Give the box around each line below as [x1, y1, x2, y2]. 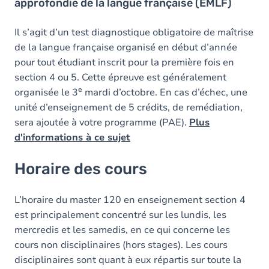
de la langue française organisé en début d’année [14, 40, 237, 54]
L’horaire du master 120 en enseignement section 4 [14, 193, 246, 207]
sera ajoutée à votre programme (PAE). [14, 115, 189, 129]
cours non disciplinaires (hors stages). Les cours [14, 238, 228, 252]
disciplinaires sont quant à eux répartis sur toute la [14, 253, 241, 267]
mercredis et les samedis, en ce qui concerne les [14, 223, 230, 237]
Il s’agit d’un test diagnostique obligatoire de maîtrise [14, 25, 253, 39]
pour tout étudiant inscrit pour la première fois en [14, 55, 234, 69]
